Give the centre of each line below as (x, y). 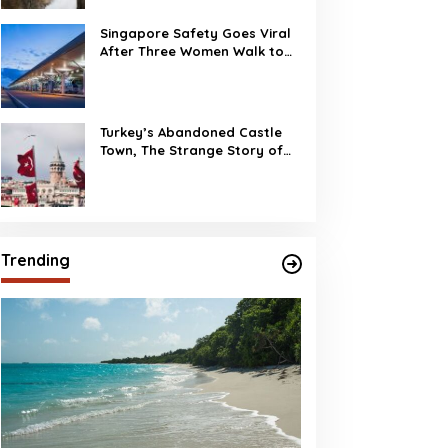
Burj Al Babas (144, 168)
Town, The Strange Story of (191, 150)
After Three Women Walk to (191, 51)
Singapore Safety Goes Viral (195, 33)
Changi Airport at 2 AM (174, 69)
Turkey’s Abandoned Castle (190, 132)
